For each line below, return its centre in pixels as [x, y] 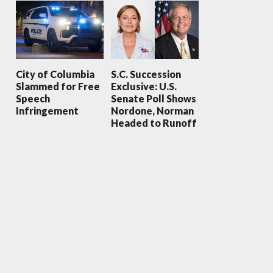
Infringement [47, 111]
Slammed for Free [58, 87]
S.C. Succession [146, 74]
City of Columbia [55, 74]
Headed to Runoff [154, 123]
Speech [33, 99]
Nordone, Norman [152, 111]
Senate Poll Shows [153, 99]
